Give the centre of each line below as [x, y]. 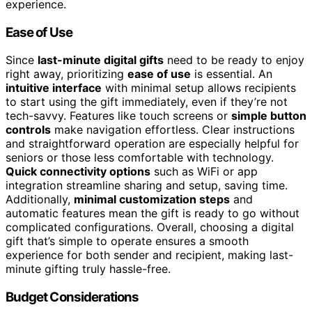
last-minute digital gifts [101, 60]
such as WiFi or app [204, 172]
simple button [269, 116]
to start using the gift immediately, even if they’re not [147, 102]
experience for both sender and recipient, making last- [149, 255]
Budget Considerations [72, 297]
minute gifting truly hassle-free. [88, 269]
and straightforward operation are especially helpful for [152, 144]
